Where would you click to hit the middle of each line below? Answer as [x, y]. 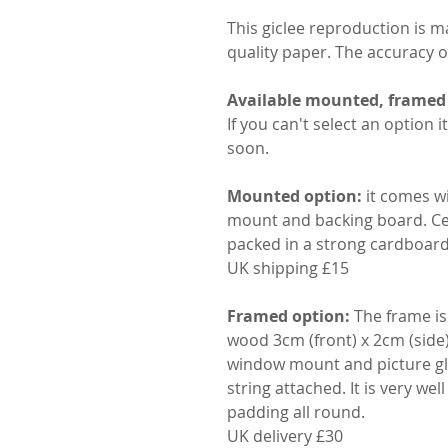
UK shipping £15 [288, 268]
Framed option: [288, 316]
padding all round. [296, 412]
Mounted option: [294, 196]
